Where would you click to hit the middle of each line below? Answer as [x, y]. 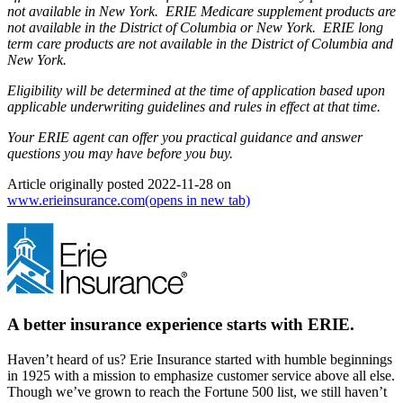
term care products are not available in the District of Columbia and [200, 44]
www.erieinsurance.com [76, 201]
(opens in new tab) [197, 201]
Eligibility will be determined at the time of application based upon [196, 91]
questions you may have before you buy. [120, 154]
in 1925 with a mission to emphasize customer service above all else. [201, 375]
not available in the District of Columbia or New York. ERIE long [195, 28]
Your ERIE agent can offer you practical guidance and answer [185, 138]
